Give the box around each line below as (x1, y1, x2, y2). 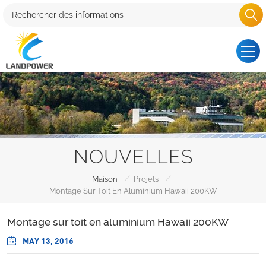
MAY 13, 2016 (21, 235, 74, 246)
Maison (91, 174, 118, 183)
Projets (133, 174, 159, 183)
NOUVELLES (73, 145, 193, 167)
